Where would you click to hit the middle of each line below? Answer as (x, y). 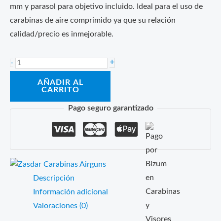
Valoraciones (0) (60, 206)
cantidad (30, 144)
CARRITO (60, 90)
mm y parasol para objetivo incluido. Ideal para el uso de (106, 7)
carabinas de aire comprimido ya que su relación (93, 21)
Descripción (54, 178)
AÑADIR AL (60, 83)
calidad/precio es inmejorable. (62, 35)
